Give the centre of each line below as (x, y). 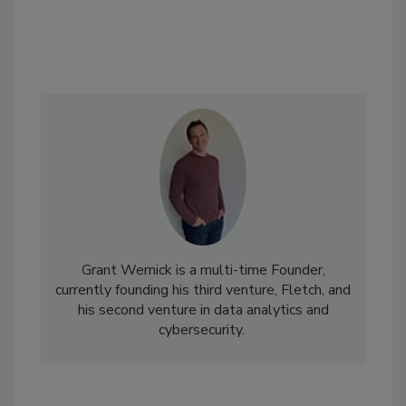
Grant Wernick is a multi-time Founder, (203, 271)
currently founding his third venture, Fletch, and (203, 290)
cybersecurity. (203, 330)
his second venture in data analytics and (203, 310)
